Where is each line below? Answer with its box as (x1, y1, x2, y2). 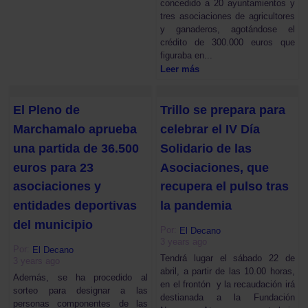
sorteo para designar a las (13, 285, 148, 296)
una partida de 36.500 (13, 141, 140, 155)
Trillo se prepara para (160, 103, 286, 118)
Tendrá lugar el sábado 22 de (160, 252, 295, 263)
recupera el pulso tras (160, 179, 289, 194)
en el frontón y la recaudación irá (160, 278, 295, 289)
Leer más (160, 64, 200, 75)
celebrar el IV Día (160, 122, 261, 136)
